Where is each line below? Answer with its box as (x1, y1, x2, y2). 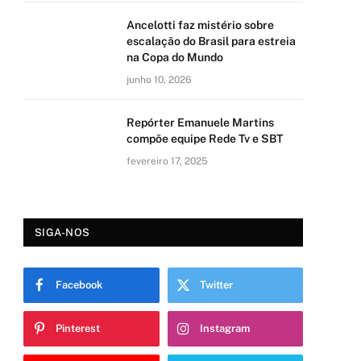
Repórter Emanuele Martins (127, 115, 274, 129)
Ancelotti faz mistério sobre (127, 18, 274, 31)
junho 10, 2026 (127, 73, 191, 85)
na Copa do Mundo (127, 50, 223, 64)
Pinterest (56, 322, 100, 334)
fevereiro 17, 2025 (127, 155, 208, 167)
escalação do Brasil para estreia (127, 34, 296, 48)
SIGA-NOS (35, 226, 90, 239)
